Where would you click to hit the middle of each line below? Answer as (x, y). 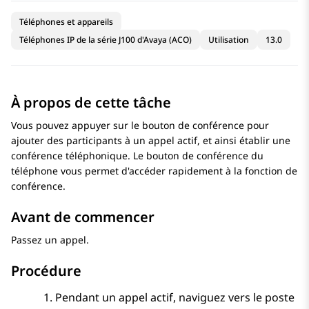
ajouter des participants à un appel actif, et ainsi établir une (151, 141)
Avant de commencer (83, 217)
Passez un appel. (50, 240)
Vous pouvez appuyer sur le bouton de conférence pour (140, 126)
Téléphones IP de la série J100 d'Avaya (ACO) (106, 40)
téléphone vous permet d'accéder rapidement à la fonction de (154, 171)
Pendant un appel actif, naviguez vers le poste (175, 298)
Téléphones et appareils (66, 22)
